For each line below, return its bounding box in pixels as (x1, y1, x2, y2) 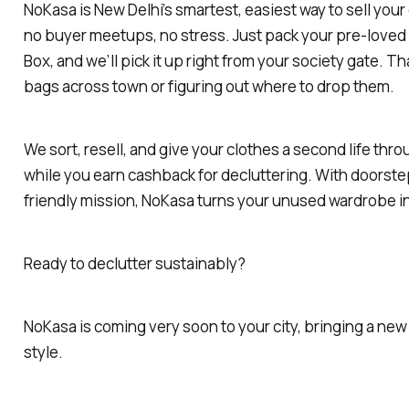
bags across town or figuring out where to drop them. (23, 76, 394, 98)
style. (23, 341, 63, 362)
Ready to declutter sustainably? (23, 253, 246, 275)
